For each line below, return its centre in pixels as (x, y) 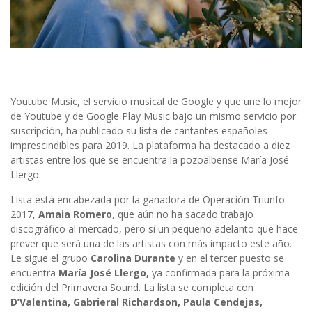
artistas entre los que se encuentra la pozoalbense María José (150, 160)
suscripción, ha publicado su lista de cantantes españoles (139, 131)
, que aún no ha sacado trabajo (183, 214)
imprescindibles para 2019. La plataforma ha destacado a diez (150, 146)
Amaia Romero (75, 214)
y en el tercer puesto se (230, 258)
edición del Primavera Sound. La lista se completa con (132, 288)
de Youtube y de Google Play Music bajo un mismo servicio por (153, 116)
